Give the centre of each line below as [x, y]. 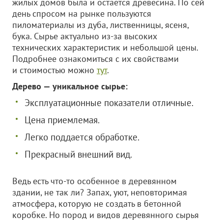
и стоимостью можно [55, 70]
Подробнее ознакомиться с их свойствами [96, 59]
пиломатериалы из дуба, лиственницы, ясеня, [100, 25]
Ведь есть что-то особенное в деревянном [95, 181]
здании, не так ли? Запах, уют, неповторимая [100, 192]
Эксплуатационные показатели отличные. [109, 103]
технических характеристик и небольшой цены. [105, 47]
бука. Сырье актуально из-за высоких [85, 36]
